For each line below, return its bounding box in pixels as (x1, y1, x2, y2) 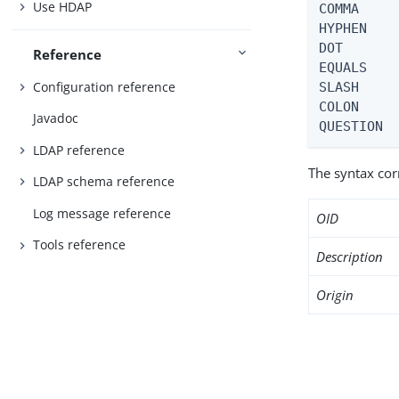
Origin (316, 286, 354, 304)
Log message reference (33, 204, 172, 222)
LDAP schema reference (33, 173, 175, 191)
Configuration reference (33, 77, 176, 95)
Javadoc (33, 110, 79, 127)
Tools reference (33, 236, 126, 254)
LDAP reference (33, 141, 126, 159)
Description (316, 248, 384, 265)
